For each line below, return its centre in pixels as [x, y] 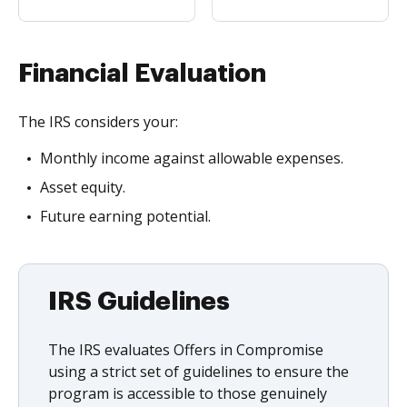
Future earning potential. [125, 216]
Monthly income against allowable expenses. [192, 158]
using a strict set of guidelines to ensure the [199, 371]
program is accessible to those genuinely [188, 393]
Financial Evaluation [142, 73]
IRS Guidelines [139, 301]
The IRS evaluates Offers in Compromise [186, 349]
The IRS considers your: [98, 121]
